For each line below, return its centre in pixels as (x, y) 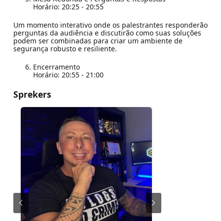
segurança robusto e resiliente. (65, 48)
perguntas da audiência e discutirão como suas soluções (107, 33)
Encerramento (56, 67)
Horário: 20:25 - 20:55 (68, 6)
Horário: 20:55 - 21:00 (68, 74)
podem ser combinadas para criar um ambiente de (98, 40)
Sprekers (32, 94)
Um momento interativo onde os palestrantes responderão (110, 25)
